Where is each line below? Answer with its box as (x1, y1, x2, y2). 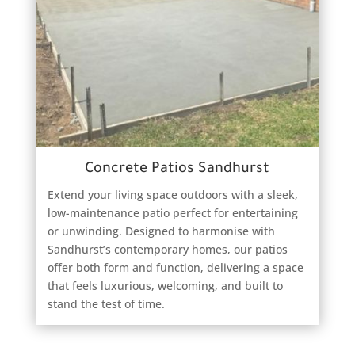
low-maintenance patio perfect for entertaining (47, 204, 298, 220)
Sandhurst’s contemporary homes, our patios (47, 241, 288, 257)
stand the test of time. (47, 296, 165, 311)
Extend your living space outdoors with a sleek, (47, 186, 298, 202)
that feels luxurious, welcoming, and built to (47, 277, 283, 293)
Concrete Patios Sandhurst (85, 161, 270, 177)
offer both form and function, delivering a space (47, 259, 303, 275)
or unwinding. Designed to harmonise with (47, 223, 275, 239)
